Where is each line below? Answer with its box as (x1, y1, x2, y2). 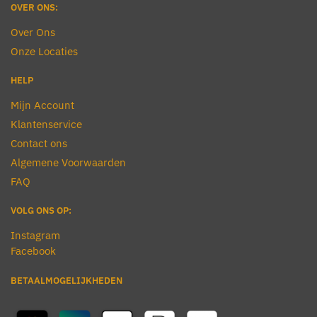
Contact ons (11, 136, 67, 150)
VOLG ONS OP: (11, 204, 71, 217)
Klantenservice (11, 117, 82, 131)
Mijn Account (11, 98, 74, 112)
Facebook (11, 243, 56, 258)
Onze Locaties (11, 44, 78, 58)
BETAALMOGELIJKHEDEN (11, 275, 122, 287)
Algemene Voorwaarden (11, 155, 126, 169)
